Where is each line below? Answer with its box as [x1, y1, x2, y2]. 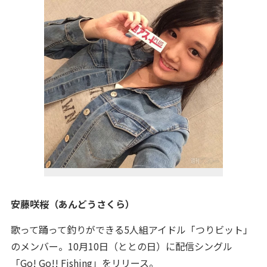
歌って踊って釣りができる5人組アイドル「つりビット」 [10, 222, 253, 237]
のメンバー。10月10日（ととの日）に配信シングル [10, 239, 232, 253]
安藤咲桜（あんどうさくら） [10, 197, 135, 211]
